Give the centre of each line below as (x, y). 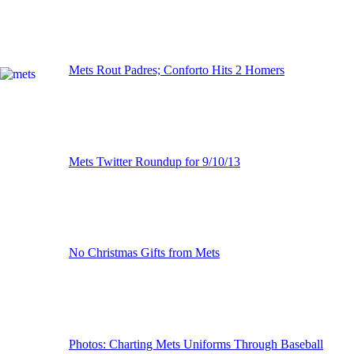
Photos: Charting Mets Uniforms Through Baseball (196, 345)
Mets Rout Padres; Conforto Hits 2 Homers (177, 70)
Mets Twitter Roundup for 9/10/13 (154, 161)
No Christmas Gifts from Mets (144, 253)
